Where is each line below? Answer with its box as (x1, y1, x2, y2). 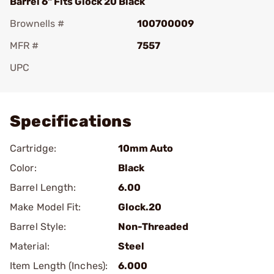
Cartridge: (10, 143, 56, 154)
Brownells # (10, 18, 64, 29)
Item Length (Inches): (10, 260, 108, 272)
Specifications (10, 112, 131, 131)
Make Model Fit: (10, 201, 81, 213)
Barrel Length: (10, 182, 76, 193)
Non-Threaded (118, 221, 188, 232)
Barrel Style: (10, 221, 67, 232)
